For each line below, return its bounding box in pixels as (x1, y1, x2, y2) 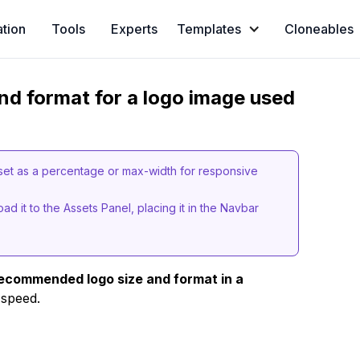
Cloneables (284, 21, 354, 37)
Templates (176, 21, 241, 37)
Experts (110, 21, 157, 37)
